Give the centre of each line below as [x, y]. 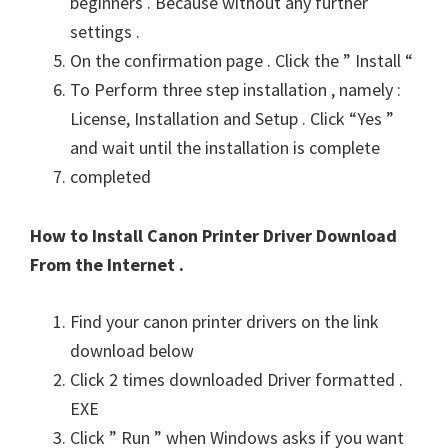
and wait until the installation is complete [225, 147]
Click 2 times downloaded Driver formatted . [236, 379]
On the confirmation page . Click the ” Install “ [241, 60]
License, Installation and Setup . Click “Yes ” [232, 118]
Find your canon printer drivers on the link [224, 321]
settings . [105, 31]
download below [132, 350]
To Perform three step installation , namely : [235, 89]
